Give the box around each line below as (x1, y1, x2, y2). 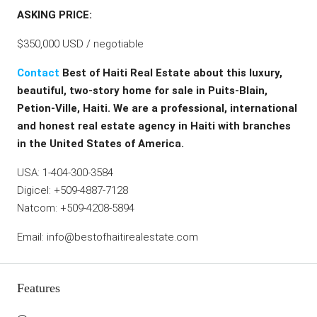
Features (17, 280, 60, 295)
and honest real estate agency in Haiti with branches (17, 119, 291, 132)
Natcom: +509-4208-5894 (17, 201, 134, 214)
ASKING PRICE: (17, 8, 92, 21)
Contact (17, 66, 59, 79)
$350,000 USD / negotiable (17, 37, 144, 50)
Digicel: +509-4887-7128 (17, 183, 128, 197)
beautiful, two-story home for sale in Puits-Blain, (17, 83, 267, 97)
